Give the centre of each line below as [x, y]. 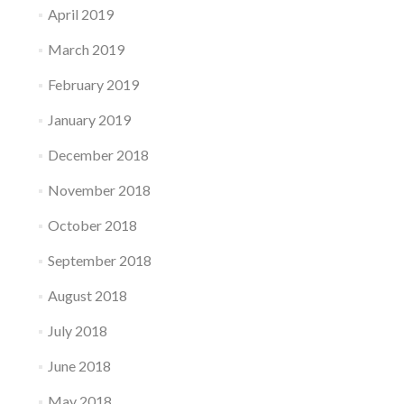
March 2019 [86, 49]
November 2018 [99, 190]
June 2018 [79, 366]
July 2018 [77, 331]
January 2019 [89, 119]
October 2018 [92, 225]
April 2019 [80, 14]
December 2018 [98, 155]
